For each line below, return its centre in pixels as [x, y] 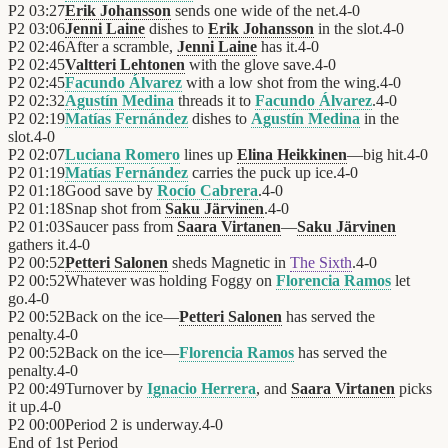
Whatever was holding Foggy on [170, 281]
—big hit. [377, 155]
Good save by [111, 191]
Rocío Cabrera [207, 191]
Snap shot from [115, 209]
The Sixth [321, 263]
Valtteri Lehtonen [125, 65]
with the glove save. [250, 65]
